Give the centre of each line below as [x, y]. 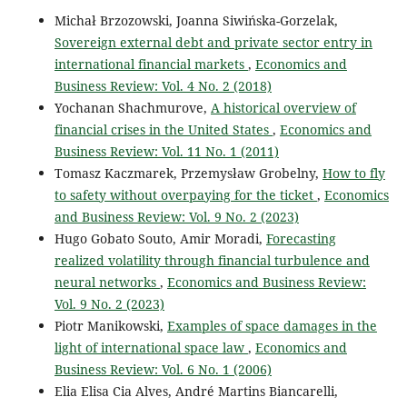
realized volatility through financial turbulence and [212, 260]
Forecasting [301, 238]
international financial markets [151, 64]
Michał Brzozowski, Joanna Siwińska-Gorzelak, [196, 20]
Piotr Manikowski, [110, 325]
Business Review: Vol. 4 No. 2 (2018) [163, 85]
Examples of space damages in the [272, 325]
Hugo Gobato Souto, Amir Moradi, [160, 238]
